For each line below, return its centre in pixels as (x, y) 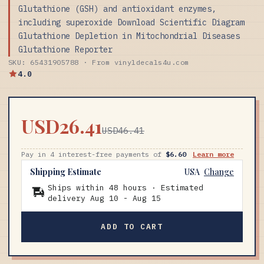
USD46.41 (123, 130)
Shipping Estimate (66, 171)
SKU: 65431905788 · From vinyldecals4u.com (99, 62)
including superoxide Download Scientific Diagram (131, 22)
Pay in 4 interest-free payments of (93, 154)
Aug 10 (104, 198)
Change (219, 171)
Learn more (213, 154)
